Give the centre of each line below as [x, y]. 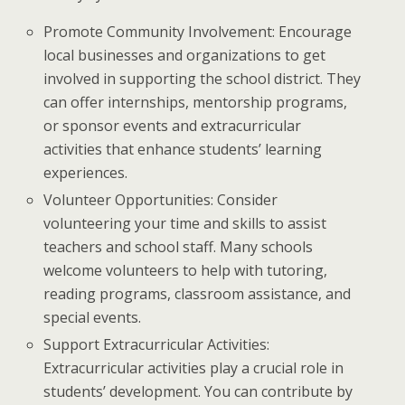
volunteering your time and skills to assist [185, 223]
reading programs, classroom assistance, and [198, 293]
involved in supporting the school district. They [202, 78]
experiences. [86, 172]
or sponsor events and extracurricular [173, 125]
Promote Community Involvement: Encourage [198, 31]
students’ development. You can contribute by [198, 392]
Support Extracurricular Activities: [157, 345]
